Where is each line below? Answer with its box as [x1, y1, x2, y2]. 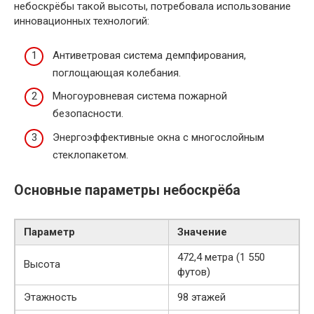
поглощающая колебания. [53, 66, 181, 79]
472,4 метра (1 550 [177, 250, 265, 264]
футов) [177, 265, 210, 278]
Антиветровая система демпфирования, [53, 48, 246, 62]
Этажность [24, 290, 77, 303]
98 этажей [177, 290, 226, 303]
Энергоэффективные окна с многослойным [53, 130, 264, 144]
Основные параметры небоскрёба [14, 182, 240, 199]
